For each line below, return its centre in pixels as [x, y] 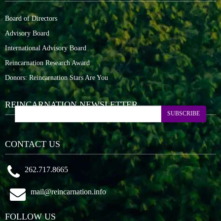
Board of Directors [31, 18]
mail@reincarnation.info [68, 191]
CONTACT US [33, 144]
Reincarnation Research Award [47, 63]
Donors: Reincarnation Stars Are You [56, 77]
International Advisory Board [46, 48]
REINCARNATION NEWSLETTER [71, 104]
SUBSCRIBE [184, 114]
